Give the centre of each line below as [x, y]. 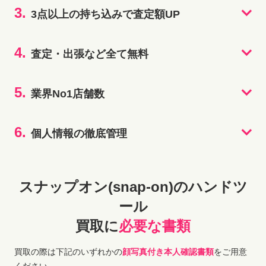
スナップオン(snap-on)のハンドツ [133, 186]
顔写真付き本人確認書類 [168, 251]
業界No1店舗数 [68, 94]
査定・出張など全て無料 [90, 54]
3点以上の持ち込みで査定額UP [105, 14]
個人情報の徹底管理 [79, 133]
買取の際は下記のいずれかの [68, 251]
